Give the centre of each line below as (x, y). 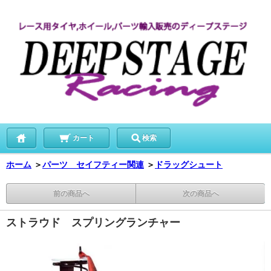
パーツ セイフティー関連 (93, 165)
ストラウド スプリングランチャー (93, 223)
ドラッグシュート (189, 165)
